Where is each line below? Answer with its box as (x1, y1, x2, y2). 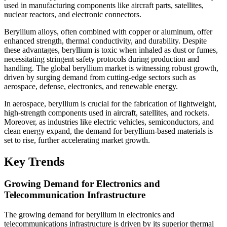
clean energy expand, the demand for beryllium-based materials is (4, 126, 213, 135)
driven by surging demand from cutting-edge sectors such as (4, 72, 196, 82)
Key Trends (4, 155, 64, 168)
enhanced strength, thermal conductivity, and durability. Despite (4, 36, 207, 45)
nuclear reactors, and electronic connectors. (4, 10, 141, 19)
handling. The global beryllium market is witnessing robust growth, (4, 63, 218, 72)
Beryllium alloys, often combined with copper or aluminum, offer (4, 27, 212, 36)
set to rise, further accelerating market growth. (4, 135, 150, 144)
